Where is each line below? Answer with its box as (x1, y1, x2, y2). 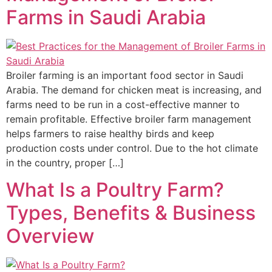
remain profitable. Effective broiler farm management (6, 112, 251, 125)
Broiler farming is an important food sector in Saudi (6, 69, 243, 81)
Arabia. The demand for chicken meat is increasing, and (6, 83, 262, 96)
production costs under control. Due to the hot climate (6, 141, 258, 154)
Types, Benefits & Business (6, 200, 256, 225)
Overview (6, 223, 94, 248)
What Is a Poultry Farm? (6, 177, 224, 202)
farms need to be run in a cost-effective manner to (6, 98, 240, 110)
